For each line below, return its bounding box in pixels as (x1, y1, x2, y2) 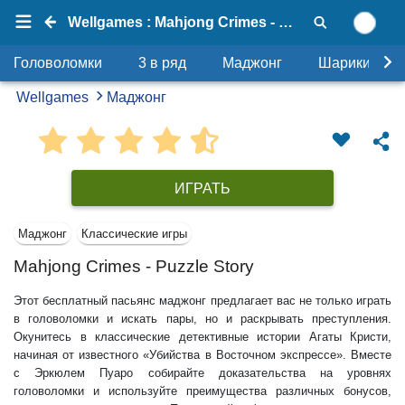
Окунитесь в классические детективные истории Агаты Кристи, (14, 330, 391, 344)
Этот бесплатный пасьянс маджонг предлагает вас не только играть (14, 294, 391, 307)
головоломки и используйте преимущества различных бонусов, (14, 384, 391, 398)
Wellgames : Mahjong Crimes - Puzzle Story (278, 14, 293, 30)
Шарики (318, 55, 371, 71)
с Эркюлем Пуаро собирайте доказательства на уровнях (14, 366, 391, 380)
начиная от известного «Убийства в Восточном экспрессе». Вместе (14, 348, 391, 362)
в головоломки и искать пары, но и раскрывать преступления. (14, 312, 391, 325)
